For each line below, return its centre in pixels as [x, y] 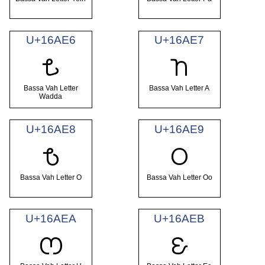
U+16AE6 [51, 40]
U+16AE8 [51, 130]
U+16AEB [180, 218]
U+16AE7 [180, 40]
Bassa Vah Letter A [180, 88]
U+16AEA [51, 218]
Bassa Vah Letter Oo [179, 177]
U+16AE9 [180, 130]
